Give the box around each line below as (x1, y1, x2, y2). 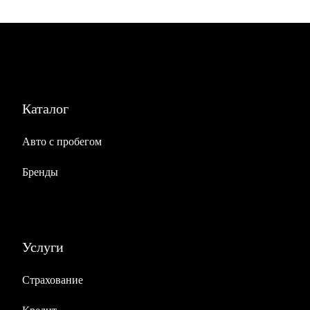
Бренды (22, 165, 58, 178)
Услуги (22, 239, 64, 255)
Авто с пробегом (22, 135, 102, 147)
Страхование (22, 273, 83, 286)
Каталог (22, 100, 69, 116)
